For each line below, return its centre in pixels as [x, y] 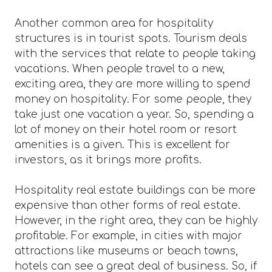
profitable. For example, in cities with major [128, 236]
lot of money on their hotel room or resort [126, 129]
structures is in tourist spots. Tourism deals [131, 38]
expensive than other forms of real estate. [127, 205]
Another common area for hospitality [114, 23]
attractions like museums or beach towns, [126, 251]
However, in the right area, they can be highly [136, 220]
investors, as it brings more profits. [108, 160]
